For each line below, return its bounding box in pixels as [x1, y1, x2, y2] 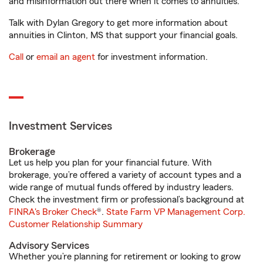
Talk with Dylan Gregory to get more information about [9, 18, 228, 28]
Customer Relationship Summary [9, 220, 143, 230]
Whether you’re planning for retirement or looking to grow [9, 252, 241, 262]
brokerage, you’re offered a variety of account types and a [9, 170, 241, 180]
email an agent [36, 52, 95, 62]
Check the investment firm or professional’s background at [9, 195, 244, 205]
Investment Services [9, 120, 112, 133]
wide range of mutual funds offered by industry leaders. [9, 183, 234, 193]
